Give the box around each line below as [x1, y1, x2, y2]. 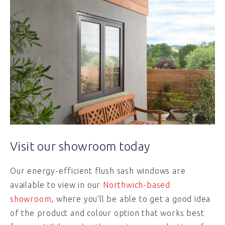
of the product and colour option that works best [10, 208, 204, 217]
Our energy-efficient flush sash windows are [10, 166, 186, 175]
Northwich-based [103, 180, 171, 189]
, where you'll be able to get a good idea [51, 194, 211, 203]
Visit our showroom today [10, 140, 150, 153]
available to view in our [10, 180, 103, 189]
